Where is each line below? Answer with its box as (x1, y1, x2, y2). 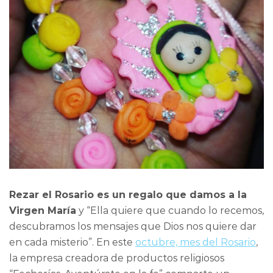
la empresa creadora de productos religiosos (9, 252, 224, 264)
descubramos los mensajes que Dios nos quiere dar (9, 220, 257, 232)
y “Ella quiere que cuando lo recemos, (76, 204, 264, 216)
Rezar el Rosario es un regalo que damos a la (9, 188, 247, 200)
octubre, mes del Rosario (135, 236, 256, 248)
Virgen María (9, 204, 76, 216)
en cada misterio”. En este (9, 236, 135, 248)
